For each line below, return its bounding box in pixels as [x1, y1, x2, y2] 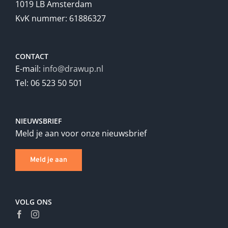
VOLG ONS [15, 197, 52, 207]
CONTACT [15, 51, 48, 61]
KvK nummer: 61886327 [15, 13, 106, 24]
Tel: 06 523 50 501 [15, 77, 82, 89]
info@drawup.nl [43, 63, 103, 74]
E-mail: [15, 63, 43, 74]
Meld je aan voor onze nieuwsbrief [15, 128, 147, 139]
